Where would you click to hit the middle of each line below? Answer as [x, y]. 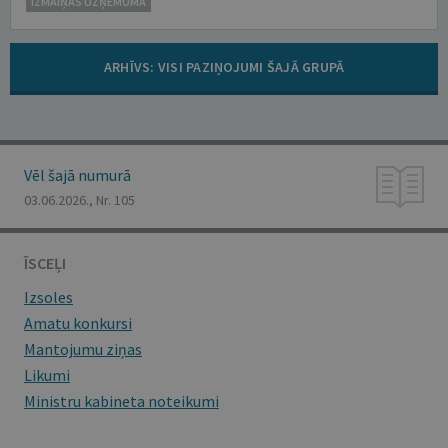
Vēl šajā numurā [77, 175]
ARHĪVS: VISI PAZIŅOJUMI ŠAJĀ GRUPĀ [224, 67]
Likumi [47, 375]
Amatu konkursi [78, 323]
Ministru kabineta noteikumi [121, 401]
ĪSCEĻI [45, 263]
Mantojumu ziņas [83, 349]
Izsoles [48, 297]
